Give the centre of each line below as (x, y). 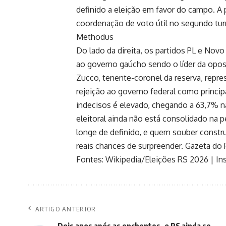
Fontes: (91, 159)
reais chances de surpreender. (131, 146)
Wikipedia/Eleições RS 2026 (157, 159)
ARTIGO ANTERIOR (66, 209)
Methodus (95, 37)
